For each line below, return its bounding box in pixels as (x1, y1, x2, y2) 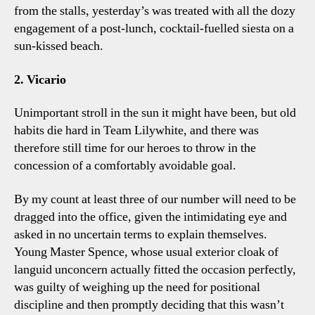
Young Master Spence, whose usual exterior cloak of (14, 243, 278, 260)
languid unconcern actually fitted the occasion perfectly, (14, 261, 296, 278)
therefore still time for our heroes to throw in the (14, 140, 256, 156)
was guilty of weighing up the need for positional (14, 278, 260, 295)
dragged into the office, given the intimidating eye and (14, 208, 287, 225)
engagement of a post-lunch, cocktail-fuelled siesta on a (14, 20, 294, 37)
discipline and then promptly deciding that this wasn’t (14, 296, 284, 313)
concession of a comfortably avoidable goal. (14, 157, 236, 174)
